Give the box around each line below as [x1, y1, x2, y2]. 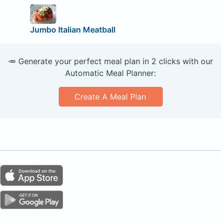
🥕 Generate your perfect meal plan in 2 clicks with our [8, 56, 213, 67]
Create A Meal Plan [74, 92, 147, 102]
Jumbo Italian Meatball [30, 25, 115, 35]
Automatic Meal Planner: [65, 68, 156, 78]
